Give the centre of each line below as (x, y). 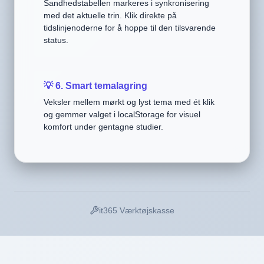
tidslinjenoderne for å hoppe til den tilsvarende (130, 27)
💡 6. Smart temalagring (95, 85)
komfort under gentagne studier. (103, 126)
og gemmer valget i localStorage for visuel (122, 114)
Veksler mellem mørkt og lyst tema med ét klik (129, 102)
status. (56, 40)
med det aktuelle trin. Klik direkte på (110, 15)
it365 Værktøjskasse (137, 210)
